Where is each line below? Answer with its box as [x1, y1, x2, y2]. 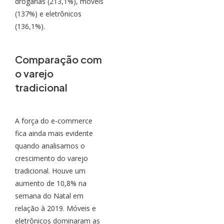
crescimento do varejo [15, 153, 88, 163]
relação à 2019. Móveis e [15, 203, 96, 213]
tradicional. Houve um [15, 166, 85, 176]
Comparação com [15, 53, 102, 66]
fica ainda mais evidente [15, 128, 93, 138]
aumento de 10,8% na [15, 178, 86, 188]
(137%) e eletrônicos [15, 9, 81, 19]
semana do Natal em [15, 191, 83, 201]
